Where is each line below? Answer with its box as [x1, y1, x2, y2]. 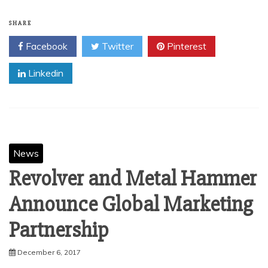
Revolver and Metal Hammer [9, 166, 257, 192]
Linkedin [26, 67, 63, 79]
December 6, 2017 [17, 248, 81, 257]
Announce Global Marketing [9, 191, 252, 218]
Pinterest [165, 40, 206, 52]
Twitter [99, 40, 133, 52]
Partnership [9, 217, 109, 243]
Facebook [23, 40, 68, 52]
